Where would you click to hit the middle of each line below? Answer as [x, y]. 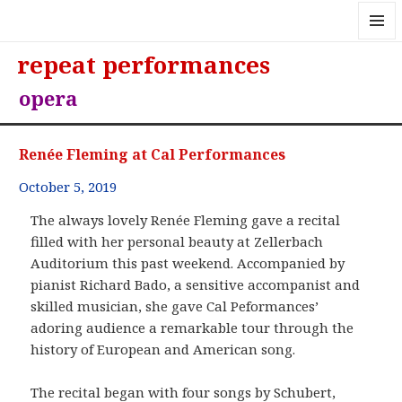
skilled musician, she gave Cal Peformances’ [175, 306]
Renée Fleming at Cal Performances [153, 155]
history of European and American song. [163, 350]
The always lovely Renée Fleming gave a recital [186, 220]
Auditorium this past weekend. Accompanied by [188, 263]
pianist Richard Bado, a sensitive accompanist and [196, 285]
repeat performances [144, 65]
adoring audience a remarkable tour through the [192, 328]
